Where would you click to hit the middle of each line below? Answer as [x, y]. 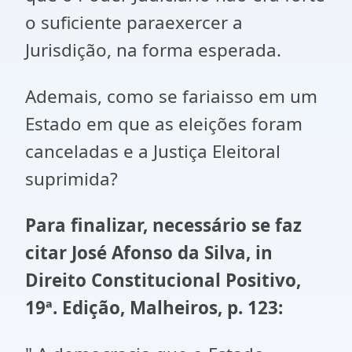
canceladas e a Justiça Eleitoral [153, 151]
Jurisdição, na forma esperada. [153, 50]
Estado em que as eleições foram [164, 124]
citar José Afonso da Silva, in [149, 253]
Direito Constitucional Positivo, [163, 280]
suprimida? [71, 179]
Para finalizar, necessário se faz [163, 225]
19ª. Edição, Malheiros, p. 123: [154, 308]
